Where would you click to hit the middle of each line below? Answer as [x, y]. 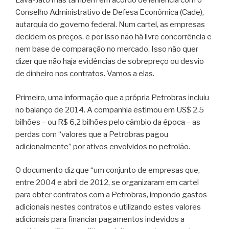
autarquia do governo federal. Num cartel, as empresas [110, 25]
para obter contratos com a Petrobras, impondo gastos [111, 195]
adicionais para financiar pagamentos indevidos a [100, 220]
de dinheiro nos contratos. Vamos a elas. [85, 74]
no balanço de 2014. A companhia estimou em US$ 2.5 [110, 110]
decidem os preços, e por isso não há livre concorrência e [113, 37]
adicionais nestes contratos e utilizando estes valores [108, 207]
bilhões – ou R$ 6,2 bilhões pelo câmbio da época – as [108, 122]
